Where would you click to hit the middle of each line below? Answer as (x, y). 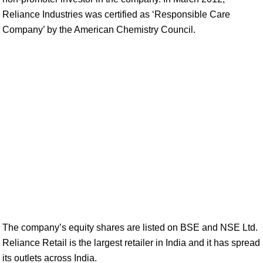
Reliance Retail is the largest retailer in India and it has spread (131, 243)
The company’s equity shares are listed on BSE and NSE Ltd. (130, 227)
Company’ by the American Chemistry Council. (99, 30)
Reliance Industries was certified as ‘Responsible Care (116, 14)
